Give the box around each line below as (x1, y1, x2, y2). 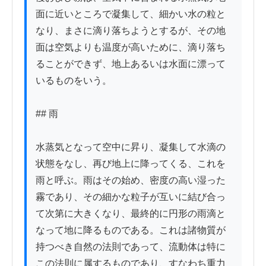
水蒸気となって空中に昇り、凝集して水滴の (36, 142, 226, 153)
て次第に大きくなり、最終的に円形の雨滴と (36, 208, 226, 219)
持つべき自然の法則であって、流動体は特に (36, 242, 226, 252)
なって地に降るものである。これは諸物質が (36, 225, 226, 236)
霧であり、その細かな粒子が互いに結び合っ (36, 192, 226, 202)
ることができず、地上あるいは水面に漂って (36, 59, 226, 69)
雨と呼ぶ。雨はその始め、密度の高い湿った (36, 175, 226, 186)
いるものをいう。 (36, 75, 112, 86)
